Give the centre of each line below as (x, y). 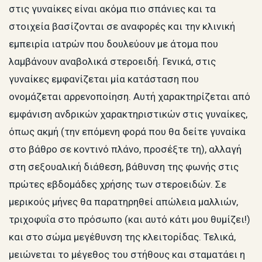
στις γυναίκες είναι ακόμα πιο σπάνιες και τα (112, 8)
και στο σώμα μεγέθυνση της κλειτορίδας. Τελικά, (122, 237)
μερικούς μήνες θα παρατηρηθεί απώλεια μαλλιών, (123, 201)
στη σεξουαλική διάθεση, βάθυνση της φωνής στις (124, 166)
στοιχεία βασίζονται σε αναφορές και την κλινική (122, 26)
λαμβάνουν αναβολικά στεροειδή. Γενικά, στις (112, 61)
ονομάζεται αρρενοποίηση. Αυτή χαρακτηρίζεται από (130, 96)
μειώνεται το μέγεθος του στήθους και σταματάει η (127, 254)
